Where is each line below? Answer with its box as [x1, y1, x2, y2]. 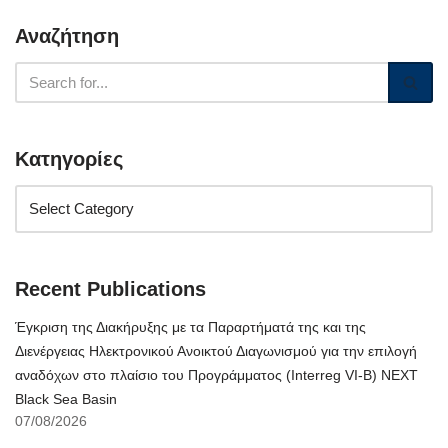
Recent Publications [15, 278, 206, 300]
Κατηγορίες [15, 148, 123, 170]
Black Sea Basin [15, 391, 117, 407]
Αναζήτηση [15, 25, 119, 47]
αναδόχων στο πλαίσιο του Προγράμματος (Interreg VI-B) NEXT [15, 367, 418, 383]
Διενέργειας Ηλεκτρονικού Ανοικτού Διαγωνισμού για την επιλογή [15, 343, 417, 359]
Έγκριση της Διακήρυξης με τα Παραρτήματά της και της [15, 319, 366, 335]
